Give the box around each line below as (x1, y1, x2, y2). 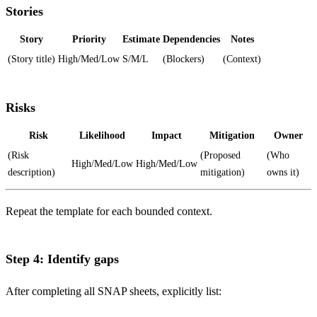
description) (8, 167, 55, 178)
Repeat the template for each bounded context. (6, 205, 212, 218)
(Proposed (200, 150, 241, 161)
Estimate (122, 34, 160, 45)
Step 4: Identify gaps (6, 252, 119, 267)
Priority (71, 34, 106, 45)
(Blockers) (163, 54, 204, 65)
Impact (151, 130, 182, 142)
